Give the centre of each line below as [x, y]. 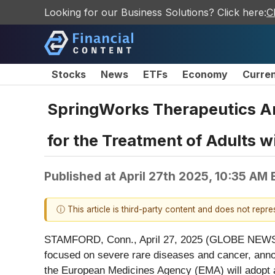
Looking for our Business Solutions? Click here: [155, 12]
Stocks [69, 74]
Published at [82, 176]
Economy [205, 74]
